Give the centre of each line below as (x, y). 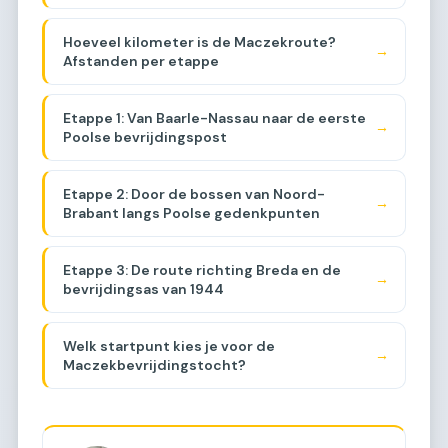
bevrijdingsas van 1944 (143, 288)
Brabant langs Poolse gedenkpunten (191, 212)
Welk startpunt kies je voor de (168, 345)
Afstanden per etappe (140, 60)
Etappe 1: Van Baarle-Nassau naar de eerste (214, 117)
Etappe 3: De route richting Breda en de (201, 269)
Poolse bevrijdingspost (144, 136)
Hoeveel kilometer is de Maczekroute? (199, 41)
